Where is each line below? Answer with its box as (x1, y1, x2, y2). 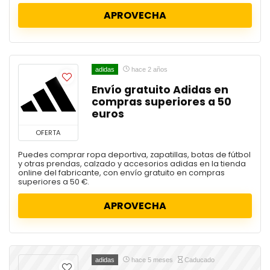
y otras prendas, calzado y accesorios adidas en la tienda (18, 158, 246, 169)
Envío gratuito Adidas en (92, 82, 228, 97)
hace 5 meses (130, 256, 175, 263)
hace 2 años (130, 65, 168, 73)
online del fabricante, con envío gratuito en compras (18, 167, 225, 178)
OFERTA (36, 127, 61, 137)
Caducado (183, 256, 215, 263)
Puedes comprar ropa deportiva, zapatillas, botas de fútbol (18, 149, 251, 160)
